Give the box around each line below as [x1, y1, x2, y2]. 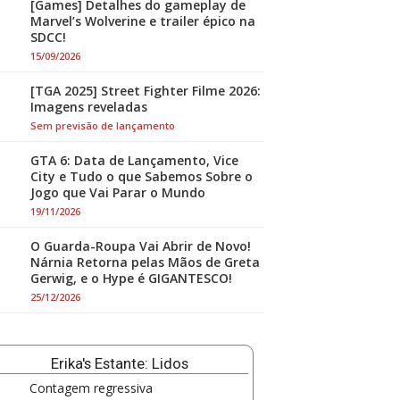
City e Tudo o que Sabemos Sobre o [30, 168, 253, 185]
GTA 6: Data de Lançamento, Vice [30, 152, 238, 169]
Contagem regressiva [29, 379, 153, 396]
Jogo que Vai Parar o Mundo [30, 184, 205, 201]
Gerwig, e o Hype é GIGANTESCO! [30, 270, 232, 287]
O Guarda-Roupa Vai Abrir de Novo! [30, 237, 251, 254]
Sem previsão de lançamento [30, 119, 175, 132]
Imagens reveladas [30, 98, 147, 115]
